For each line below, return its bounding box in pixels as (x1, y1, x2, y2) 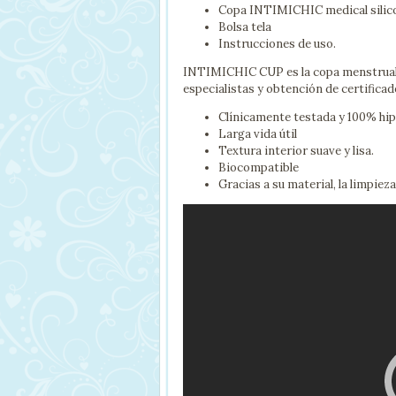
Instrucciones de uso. (218, 36, 336, 52)
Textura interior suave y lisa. (218, 143, 374, 159)
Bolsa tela (218, 19, 271, 35)
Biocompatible (218, 160, 299, 176)
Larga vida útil (218, 126, 297, 142)
